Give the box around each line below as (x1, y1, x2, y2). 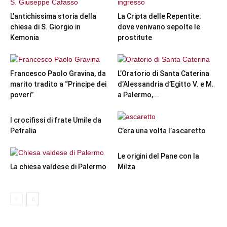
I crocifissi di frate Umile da (10, 116, 101, 124)
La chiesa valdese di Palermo (10, 163, 106, 171)
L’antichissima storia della (10, 12, 96, 20)
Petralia (10, 127, 36, 135)
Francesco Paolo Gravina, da (10, 69, 106, 78)
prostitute (117, 33, 152, 42)
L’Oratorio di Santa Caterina (117, 69, 209, 78)
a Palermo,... (117, 91, 159, 99)
